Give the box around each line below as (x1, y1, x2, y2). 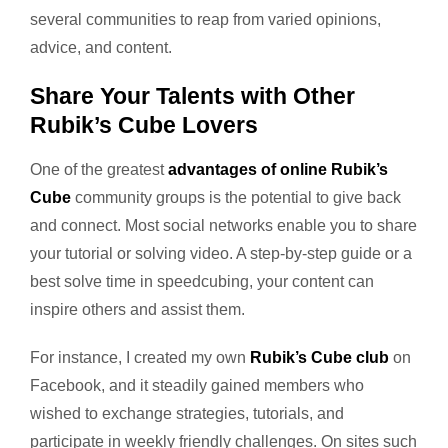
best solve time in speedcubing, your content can (30, 272, 374, 290)
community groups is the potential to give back (71, 188, 401, 206)
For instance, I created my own (30, 348, 250, 366)
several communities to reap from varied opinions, (30, 10, 381, 28)
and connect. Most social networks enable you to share (30, 216, 417, 234)
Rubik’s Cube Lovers (30, 111, 258, 138)
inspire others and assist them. (30, 300, 245, 318)
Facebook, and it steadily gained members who (30, 376, 364, 394)
